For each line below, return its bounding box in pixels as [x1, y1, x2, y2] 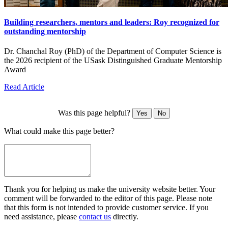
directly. [111, 212, 138, 221]
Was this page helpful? [58, 108, 132, 118]
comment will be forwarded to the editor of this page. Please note [4, 194, 212, 203]
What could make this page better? [4, 127, 115, 136]
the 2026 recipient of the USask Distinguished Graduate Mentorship [4, 56, 222, 65]
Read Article [4, 82, 44, 92]
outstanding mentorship [4, 27, 86, 36]
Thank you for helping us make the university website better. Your [4, 185, 215, 194]
